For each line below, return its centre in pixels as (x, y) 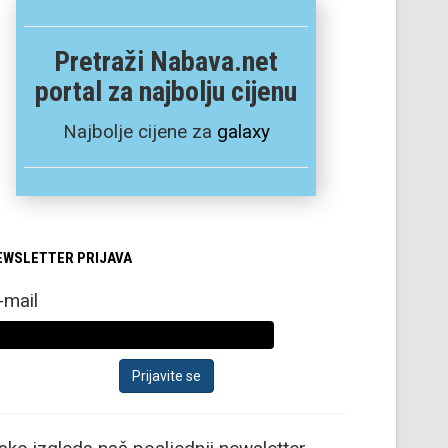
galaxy (243, 131)
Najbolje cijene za (139, 131)
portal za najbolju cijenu (166, 91)
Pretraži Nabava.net (166, 61)
